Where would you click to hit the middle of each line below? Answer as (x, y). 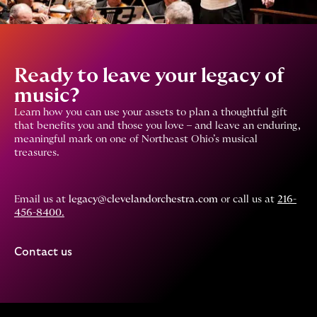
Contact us (43, 252)
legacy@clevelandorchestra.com (143, 199)
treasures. (37, 152)
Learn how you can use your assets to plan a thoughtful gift (151, 112)
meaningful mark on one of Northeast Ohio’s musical (136, 139)
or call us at (248, 199)
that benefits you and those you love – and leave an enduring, (157, 126)
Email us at (41, 199)
